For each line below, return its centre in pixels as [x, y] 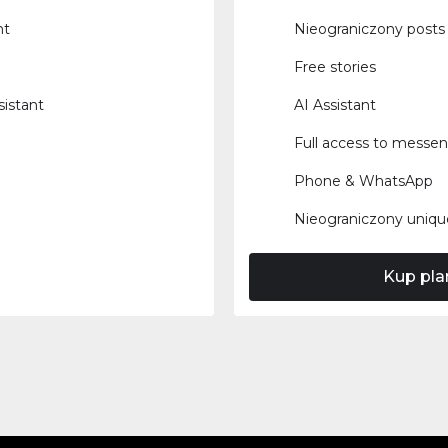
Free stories [335, 67]
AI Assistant [335, 105]
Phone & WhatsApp [364, 181]
